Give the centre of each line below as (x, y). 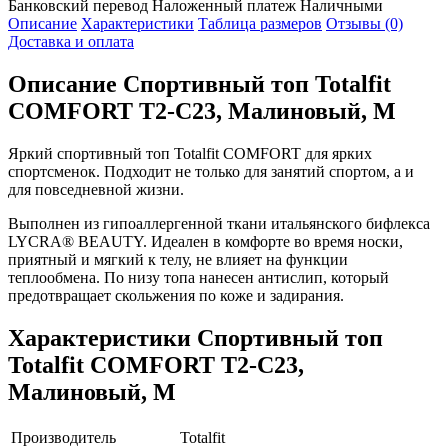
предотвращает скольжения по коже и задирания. (176, 295)
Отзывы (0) (364, 24)
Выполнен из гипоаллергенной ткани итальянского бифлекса (219, 223)
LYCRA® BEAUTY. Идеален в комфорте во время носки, (205, 241)
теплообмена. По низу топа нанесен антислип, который (198, 277)
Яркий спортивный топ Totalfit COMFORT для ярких (190, 153)
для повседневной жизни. (96, 189)
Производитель (63, 437)
